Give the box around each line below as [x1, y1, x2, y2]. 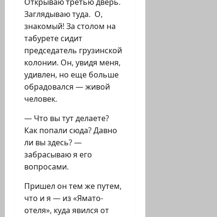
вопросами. [24, 161, 69, 172]
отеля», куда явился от [24, 205, 109, 216]
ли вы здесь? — [24, 137, 82, 148]
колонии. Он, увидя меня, [24, 57, 121, 68]
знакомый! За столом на [24, 21, 116, 32]
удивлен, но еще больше [24, 69, 119, 80]
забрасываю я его [24, 149, 92, 160]
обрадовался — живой [24, 81, 110, 93]
